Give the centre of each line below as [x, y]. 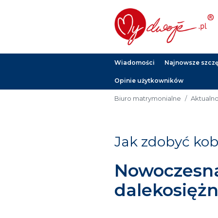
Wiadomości [135, 62]
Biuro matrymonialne [148, 98]
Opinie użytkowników [149, 80]
